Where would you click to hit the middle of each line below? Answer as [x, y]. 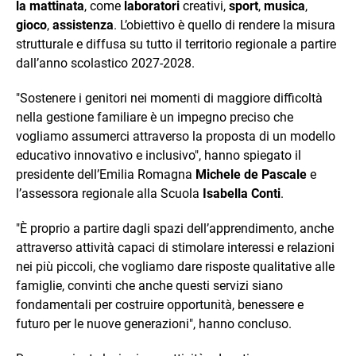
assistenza [83, 25]
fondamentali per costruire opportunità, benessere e [160, 304]
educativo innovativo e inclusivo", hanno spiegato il [159, 155]
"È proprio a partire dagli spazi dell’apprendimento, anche [175, 228]
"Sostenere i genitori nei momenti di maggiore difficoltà [169, 98]
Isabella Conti [240, 193]
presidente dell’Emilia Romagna [104, 174]
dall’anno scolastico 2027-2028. [105, 63]
